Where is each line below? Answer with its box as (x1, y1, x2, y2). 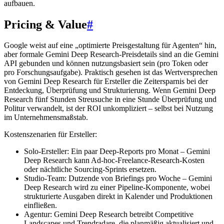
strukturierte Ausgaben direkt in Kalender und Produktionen (24, 192, 212, 201)
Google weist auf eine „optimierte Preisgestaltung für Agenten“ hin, (4, 41, 216, 50)
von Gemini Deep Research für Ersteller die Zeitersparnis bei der (4, 77, 208, 86)
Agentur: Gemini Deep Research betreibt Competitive (24, 210, 193, 219)
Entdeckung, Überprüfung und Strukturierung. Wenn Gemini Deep (4, 86, 215, 95)
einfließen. (24, 201, 57, 210)
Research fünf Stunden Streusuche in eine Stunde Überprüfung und (4, 95, 216, 104)
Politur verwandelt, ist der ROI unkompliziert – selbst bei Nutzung (4, 104, 213, 113)
